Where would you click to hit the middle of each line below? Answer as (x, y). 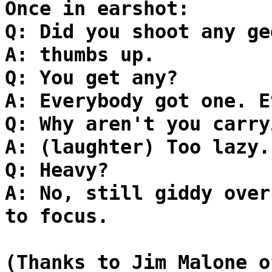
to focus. (57, 216)
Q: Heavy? (57, 170)
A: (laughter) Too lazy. (138, 147)
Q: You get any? (91, 78)
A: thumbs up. (80, 55)
